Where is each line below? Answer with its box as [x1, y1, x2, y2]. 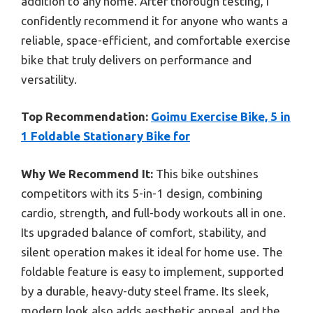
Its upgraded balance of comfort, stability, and [21, 225, 266, 239]
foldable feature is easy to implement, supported [21, 264, 284, 278]
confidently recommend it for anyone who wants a [21, 13, 288, 27]
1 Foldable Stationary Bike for [21, 129, 190, 143]
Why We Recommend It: [21, 166, 153, 180]
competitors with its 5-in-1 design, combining [21, 186, 263, 200]
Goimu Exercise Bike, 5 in [151, 110, 291, 124]
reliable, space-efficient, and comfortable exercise [21, 33, 291, 47]
